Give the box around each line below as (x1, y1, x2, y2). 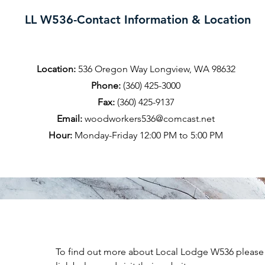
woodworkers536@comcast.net (85, 113, 215, 124)
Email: (57, 113, 82, 124)
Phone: (91, 80, 121, 91)
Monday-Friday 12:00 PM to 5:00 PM (72, 130, 223, 141)
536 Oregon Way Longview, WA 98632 (75, 63, 235, 75)
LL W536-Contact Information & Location (25, 12, 251, 27)
